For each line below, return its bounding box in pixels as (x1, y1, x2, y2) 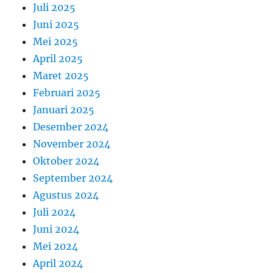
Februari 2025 (33, 87, 101, 99)
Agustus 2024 (33, 189, 99, 202)
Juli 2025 (33, 1, 76, 14)
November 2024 (33, 138, 111, 151)
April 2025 (33, 52, 83, 65)
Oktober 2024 (33, 155, 100, 168)
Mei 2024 (33, 240, 79, 253)
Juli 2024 (33, 206, 76, 219)
